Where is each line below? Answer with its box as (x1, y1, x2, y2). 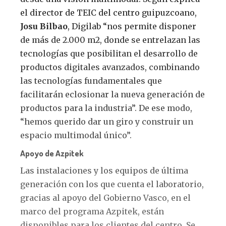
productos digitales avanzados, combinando (20, 62, 200, 72)
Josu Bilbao (20, 21, 68, 31)
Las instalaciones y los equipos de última (20, 165, 188, 176)
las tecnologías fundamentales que (20, 75, 162, 86)
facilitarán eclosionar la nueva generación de (20, 89, 205, 99)
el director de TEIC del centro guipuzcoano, (20, 7, 197, 18)
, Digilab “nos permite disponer (68, 21, 196, 31)
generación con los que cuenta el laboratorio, (20, 179, 204, 189)
